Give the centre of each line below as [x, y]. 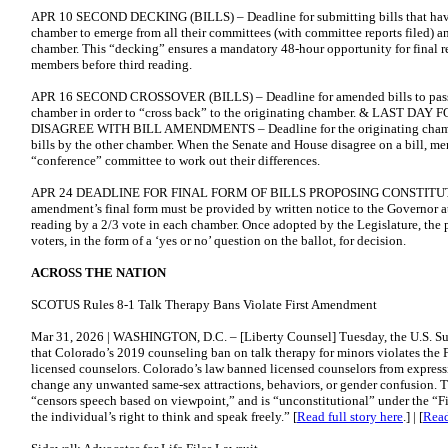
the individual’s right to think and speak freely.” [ [164, 416]
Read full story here [350, 416]
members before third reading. [111, 64]
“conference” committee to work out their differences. [177, 160]
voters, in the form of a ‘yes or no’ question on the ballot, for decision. [218, 240]
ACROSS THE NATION [98, 272]
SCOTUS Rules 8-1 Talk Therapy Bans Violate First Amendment [204, 304]
